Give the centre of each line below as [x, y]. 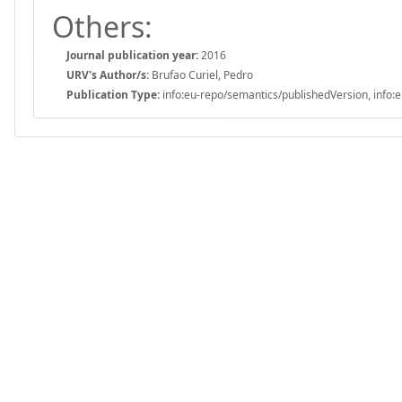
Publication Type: [113, 94]
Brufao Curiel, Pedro [201, 74]
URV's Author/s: [108, 74]
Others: [102, 26]
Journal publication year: [132, 55]
